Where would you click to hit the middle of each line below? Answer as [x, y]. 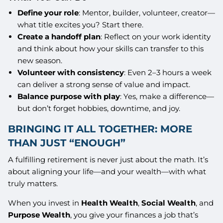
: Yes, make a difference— [167, 97]
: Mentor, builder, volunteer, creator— [147, 13]
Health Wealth [110, 203]
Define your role [48, 13]
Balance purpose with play [68, 97]
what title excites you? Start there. [80, 25]
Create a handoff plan [59, 37]
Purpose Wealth [39, 215]
